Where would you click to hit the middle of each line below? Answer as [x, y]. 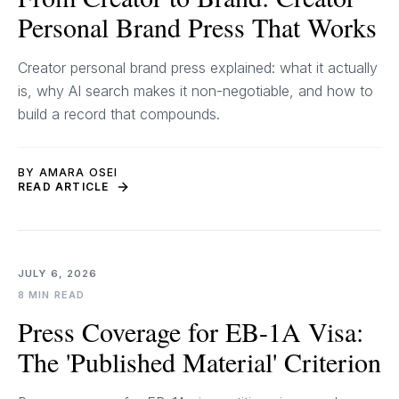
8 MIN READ [51, 295]
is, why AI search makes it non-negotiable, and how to [195, 91]
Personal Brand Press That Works [197, 27]
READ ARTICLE [64, 187]
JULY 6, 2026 [58, 273]
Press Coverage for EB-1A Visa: [191, 331]
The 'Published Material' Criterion [199, 362]
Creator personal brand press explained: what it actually [198, 68]
